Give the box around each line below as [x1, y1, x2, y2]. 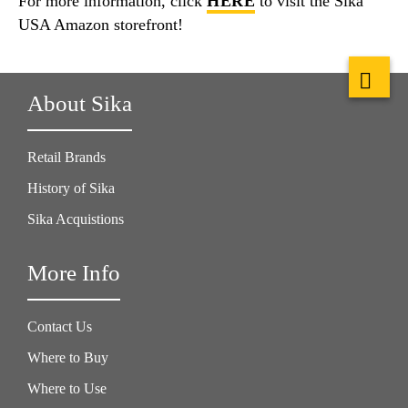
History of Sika [27, 179, 115, 196]
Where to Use [27, 380, 107, 396]
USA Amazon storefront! [18, 15, 183, 34]
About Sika [27, 90, 132, 116]
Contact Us [27, 318, 92, 334]
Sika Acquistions [27, 210, 124, 227]
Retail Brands [27, 148, 106, 165]
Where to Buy [27, 349, 108, 365]
